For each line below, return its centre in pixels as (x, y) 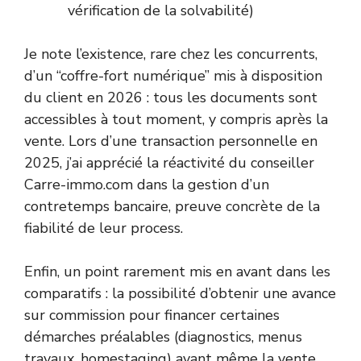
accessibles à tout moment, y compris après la (176, 120)
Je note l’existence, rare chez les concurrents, (171, 54)
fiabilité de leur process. (104, 228)
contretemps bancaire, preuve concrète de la (172, 207)
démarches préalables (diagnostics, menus (163, 337)
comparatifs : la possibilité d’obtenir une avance (180, 294)
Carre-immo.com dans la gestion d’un (147, 185)
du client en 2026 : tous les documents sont (171, 98)
